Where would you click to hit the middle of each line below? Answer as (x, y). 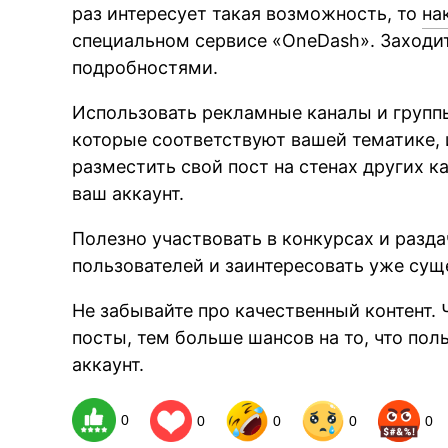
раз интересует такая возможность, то (247, 13)
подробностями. (145, 67)
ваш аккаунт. (128, 193)
